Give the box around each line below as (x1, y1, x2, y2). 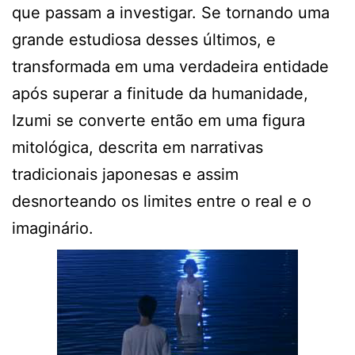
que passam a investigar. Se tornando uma (12, 2, 330, 22)
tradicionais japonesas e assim (12, 164, 239, 184)
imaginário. (12, 218, 94, 238)
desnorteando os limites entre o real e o (12, 191, 311, 211)
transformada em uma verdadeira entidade (12, 56, 329, 76)
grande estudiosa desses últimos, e (12, 29, 276, 49)
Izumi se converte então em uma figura (12, 110, 305, 130)
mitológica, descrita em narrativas (12, 137, 263, 157)
